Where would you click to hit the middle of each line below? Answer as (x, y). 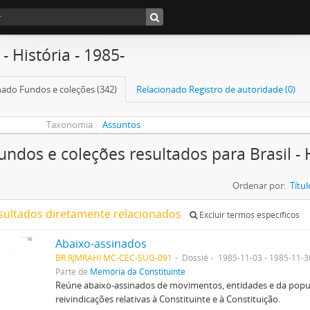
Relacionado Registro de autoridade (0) (216, 89)
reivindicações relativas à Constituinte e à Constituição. (167, 299)
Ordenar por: (259, 185)
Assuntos (122, 125)
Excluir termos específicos (248, 215)
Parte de (72, 271)
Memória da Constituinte (137, 271)
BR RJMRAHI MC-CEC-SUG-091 (113, 257)
